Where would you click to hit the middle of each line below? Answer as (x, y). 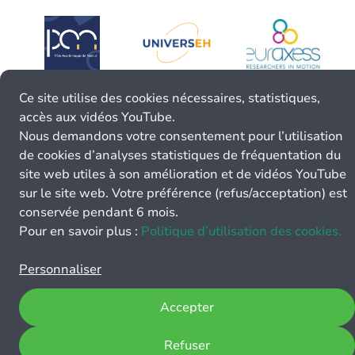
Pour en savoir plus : (80, 231)
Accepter (187, 307)
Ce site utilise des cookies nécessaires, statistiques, (170, 98)
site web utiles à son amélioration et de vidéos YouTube (183, 174)
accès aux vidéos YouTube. (97, 117)
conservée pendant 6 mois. (99, 212)
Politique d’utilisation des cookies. (241, 231)
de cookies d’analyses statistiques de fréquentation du (180, 155)
